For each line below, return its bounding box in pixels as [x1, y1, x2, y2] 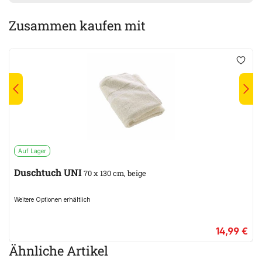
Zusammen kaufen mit [9, 17, 146, 35]
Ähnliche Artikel [9, 242, 108, 260]
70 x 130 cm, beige [82, 168, 146, 178]
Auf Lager [18, 147, 46, 155]
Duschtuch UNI [14, 166, 82, 179]
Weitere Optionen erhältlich [14, 196, 91, 204]
